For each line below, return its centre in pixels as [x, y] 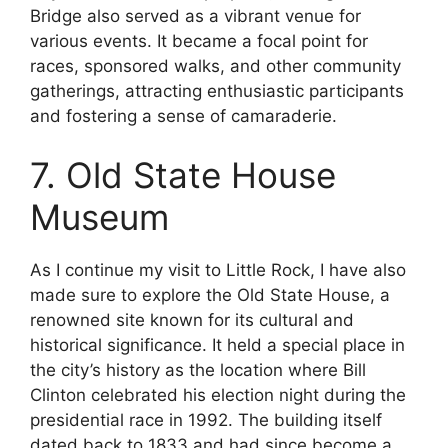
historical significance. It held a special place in [217, 345]
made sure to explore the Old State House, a [210, 295]
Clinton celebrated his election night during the [218, 395]
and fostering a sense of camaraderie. [183, 115]
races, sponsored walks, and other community [215, 65]
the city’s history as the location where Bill [198, 370]
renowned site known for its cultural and [192, 320]
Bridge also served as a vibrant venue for [195, 15]
